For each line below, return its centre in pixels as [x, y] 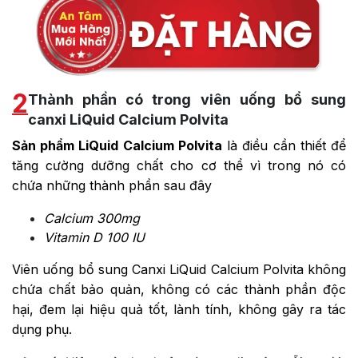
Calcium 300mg [92, 219]
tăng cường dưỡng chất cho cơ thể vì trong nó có [179, 166]
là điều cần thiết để [284, 146]
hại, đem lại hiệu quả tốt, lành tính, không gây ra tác [179, 310]
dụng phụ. [42, 330]
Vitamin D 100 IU [94, 238]
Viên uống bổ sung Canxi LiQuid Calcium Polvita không [179, 270]
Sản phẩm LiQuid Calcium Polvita [117, 146]
